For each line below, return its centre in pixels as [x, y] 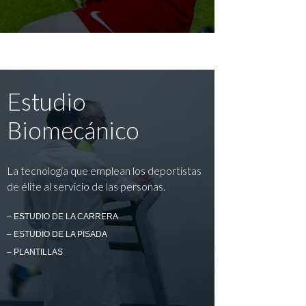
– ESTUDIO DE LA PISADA [57, 235]
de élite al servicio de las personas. [86, 186]
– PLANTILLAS [34, 252]
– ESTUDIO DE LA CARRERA [62, 217]
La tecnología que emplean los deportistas [104, 170]
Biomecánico [73, 129]
